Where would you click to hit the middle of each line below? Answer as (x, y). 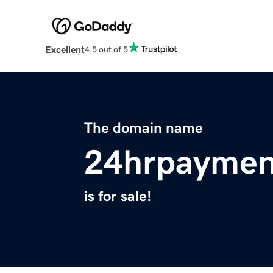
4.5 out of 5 (106, 49)
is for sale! (118, 197)
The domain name (144, 128)
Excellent (65, 50)
